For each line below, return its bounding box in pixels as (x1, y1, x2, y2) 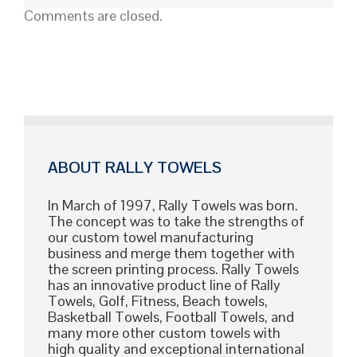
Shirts (154, 43, 178, 57)
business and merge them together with (48, 243, 295, 262)
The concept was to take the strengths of (48, 211, 304, 230)
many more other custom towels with (48, 323, 280, 342)
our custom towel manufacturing (48, 227, 253, 246)
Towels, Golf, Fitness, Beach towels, (48, 291, 268, 310)
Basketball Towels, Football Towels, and (48, 307, 294, 326)
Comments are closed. (24, 6, 163, 25)
